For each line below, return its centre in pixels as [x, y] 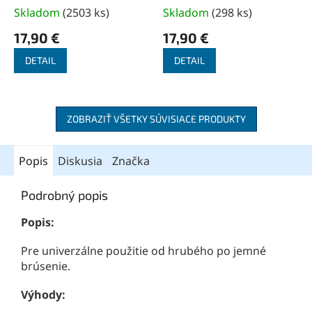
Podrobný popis [64, 195]
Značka [131, 161]
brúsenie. [46, 266]
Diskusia [80, 161]
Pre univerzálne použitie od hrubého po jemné [143, 251]
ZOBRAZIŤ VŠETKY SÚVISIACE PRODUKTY [156, 119]
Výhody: [43, 295]
